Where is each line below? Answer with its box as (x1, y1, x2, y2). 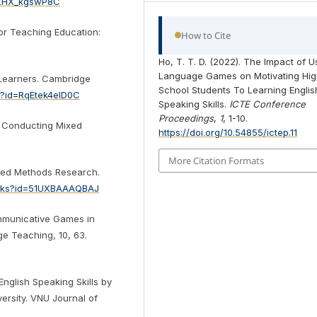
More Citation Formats (168, 154, 265, 168)
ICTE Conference (229, 98, 306, 110)
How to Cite (181, 28, 231, 42)
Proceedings (158, 112, 214, 124)
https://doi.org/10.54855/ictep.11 (158, 126, 298, 138)
